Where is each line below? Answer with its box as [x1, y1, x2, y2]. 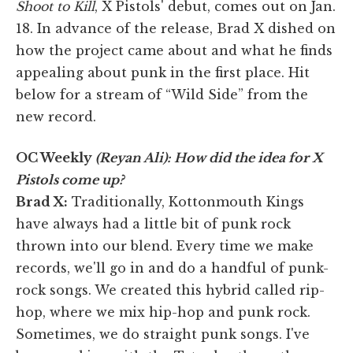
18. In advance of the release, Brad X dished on [16, 20, 336, 37]
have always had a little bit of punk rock [16, 216, 291, 232]
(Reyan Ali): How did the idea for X [92, 150, 323, 166]
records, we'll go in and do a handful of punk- [16, 260, 329, 277]
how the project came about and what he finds [16, 43, 333, 59]
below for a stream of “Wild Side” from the [16, 87, 308, 103]
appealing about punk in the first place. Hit [16, 65, 310, 81]
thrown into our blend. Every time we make [16, 238, 314, 255]
